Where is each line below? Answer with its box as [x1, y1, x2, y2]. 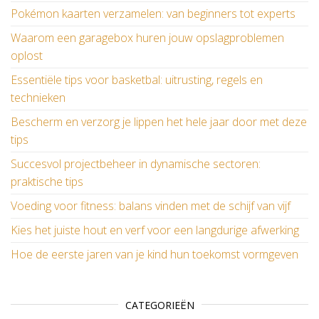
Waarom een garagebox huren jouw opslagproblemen [11, 29, 284, 46]
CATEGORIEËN [125, 298, 194, 312]
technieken [11, 89, 66, 105]
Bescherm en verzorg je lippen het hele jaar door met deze [11, 113, 307, 130]
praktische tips [11, 173, 83, 189]
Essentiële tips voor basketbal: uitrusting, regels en [11, 71, 263, 88]
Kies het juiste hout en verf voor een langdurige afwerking [11, 221, 299, 238]
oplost [11, 47, 43, 63]
